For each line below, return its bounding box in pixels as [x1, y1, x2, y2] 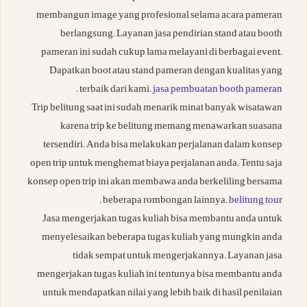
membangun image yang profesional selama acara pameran [36, 8, 282, 25]
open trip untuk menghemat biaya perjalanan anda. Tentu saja [30, 156, 282, 173]
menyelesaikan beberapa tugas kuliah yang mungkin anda [42, 230, 282, 247]
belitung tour [229, 193, 282, 210]
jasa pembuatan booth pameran [153, 82, 282, 99]
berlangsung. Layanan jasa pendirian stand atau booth [60, 27, 282, 43]
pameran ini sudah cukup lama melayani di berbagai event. [41, 45, 282, 62]
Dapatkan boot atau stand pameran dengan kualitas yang [49, 64, 282, 80]
